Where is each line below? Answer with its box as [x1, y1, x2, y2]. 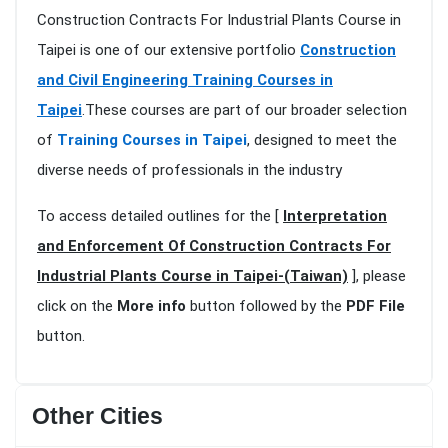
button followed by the [186, 297, 346, 316]
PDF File [346, 297, 405, 316]
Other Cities [32, 403, 163, 430]
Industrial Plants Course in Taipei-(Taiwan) [37, 267, 348, 286]
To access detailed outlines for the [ [37, 207, 283, 226]
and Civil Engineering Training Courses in [37, 71, 333, 90]
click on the [37, 297, 117, 316]
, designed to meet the [247, 131, 397, 150]
